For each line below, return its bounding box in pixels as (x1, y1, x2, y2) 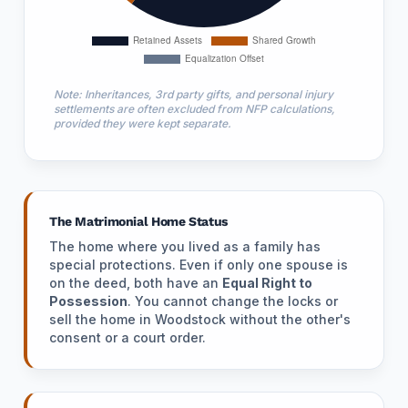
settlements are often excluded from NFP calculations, (54, 102, 335, 116)
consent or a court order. (49, 330, 206, 345)
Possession (49, 293, 127, 309)
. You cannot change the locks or (127, 293, 338, 309)
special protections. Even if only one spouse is (49, 257, 348, 272)
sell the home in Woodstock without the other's (49, 311, 351, 327)
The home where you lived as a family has (49, 239, 321, 254)
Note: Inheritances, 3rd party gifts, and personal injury (54, 87, 333, 101)
